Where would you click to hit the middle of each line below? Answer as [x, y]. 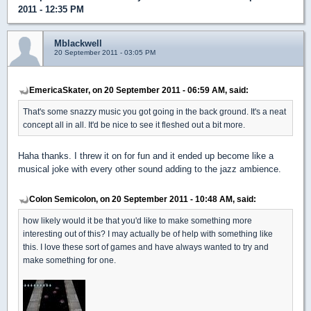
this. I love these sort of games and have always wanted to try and [146, 247]
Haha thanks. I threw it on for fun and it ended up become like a [146, 156]
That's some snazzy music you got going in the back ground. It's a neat [154, 112]
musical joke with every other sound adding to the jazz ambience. [150, 169]
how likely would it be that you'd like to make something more [137, 221]
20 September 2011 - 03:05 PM [105, 53]
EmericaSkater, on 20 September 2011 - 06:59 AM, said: [139, 90]
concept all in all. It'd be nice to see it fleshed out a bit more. [134, 125]
